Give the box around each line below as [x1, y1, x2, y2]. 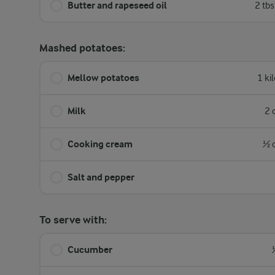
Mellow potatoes [68, 72, 139, 83]
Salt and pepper [68, 171, 134, 183]
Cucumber [68, 244, 112, 255]
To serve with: [39, 214, 107, 227]
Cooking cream [68, 138, 133, 150]
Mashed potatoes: [39, 42, 125, 55]
